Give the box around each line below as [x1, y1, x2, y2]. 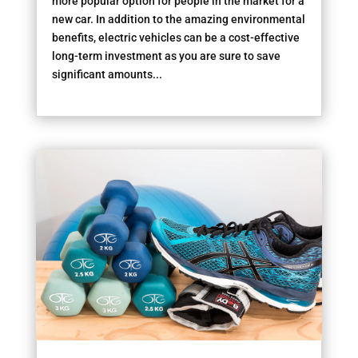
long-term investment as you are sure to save [51, 49, 280, 62]
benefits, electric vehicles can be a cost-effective [51, 30, 300, 44]
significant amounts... [51, 67, 162, 81]
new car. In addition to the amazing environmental [51, 12, 305, 26]
